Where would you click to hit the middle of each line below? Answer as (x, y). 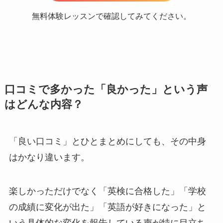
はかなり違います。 (49, 157)
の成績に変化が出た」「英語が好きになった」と (107, 207)
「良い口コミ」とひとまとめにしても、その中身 (107, 141)
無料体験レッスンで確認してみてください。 (111, 16)
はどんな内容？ (44, 104)
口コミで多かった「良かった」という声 (106, 89)
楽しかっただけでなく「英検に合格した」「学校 (107, 191)
